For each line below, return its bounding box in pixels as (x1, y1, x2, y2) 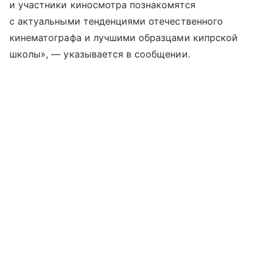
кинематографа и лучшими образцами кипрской (9, 32, 238, 44)
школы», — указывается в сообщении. (9, 48, 190, 60)
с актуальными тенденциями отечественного (9, 15, 223, 28)
